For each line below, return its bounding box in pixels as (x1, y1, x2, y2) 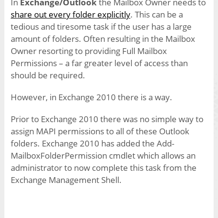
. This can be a (130, 9, 183, 20)
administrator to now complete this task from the (10, 162, 197, 174)
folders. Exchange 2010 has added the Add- (10, 138, 174, 149)
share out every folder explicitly (10, 9, 130, 20)
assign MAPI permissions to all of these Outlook (10, 126, 189, 137)
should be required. (10, 70, 85, 81)
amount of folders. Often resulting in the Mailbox (10, 33, 195, 45)
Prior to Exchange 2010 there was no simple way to (10, 113, 203, 125)
